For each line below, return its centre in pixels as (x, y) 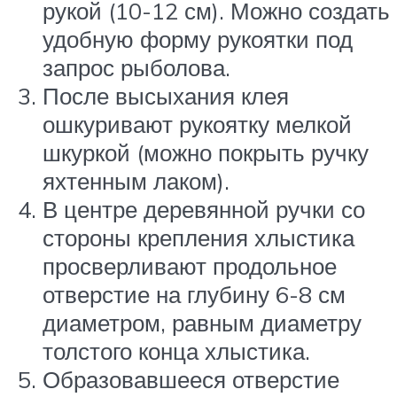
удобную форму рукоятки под (198, 39)
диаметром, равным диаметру (202, 323)
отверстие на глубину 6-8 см (194, 295)
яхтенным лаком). (136, 181)
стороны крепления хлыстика (198, 238)
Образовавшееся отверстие (191, 380)
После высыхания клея (166, 96)
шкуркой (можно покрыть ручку (206, 153)
